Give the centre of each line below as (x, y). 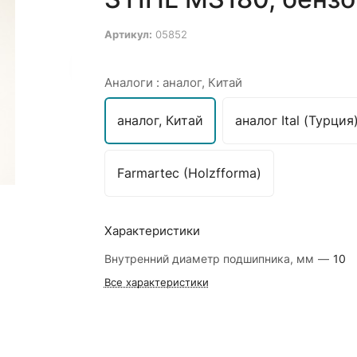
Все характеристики (156, 282)
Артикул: (128, 34)
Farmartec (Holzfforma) (189, 173)
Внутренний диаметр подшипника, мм (210, 259)
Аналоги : (133, 82)
